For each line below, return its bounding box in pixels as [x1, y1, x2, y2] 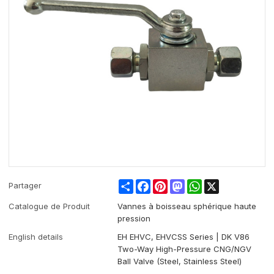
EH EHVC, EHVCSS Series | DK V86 [117, 232, 250, 242]
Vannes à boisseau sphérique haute [117, 201, 257, 212]
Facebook [150, 179, 189, 190]
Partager [9, 180, 42, 191]
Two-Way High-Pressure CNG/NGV [117, 244, 252, 254]
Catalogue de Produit [9, 201, 91, 212]
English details [9, 232, 64, 242]
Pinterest [168, 179, 202, 190]
